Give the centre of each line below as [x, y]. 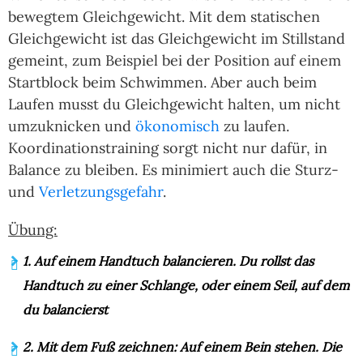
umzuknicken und [72, 126]
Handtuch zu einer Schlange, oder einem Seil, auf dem [186, 286]
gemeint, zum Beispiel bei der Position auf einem [175, 61]
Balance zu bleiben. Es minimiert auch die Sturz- [173, 170]
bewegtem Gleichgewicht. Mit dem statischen [164, 17]
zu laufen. [254, 126]
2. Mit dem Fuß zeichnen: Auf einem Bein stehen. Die [182, 347]
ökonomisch [177, 126]
